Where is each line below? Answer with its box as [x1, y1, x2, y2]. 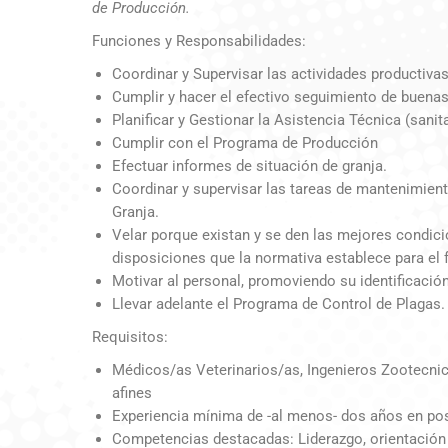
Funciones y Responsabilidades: [92, 32, 306, 51]
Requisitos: [92, 328, 168, 347]
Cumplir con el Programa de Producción [112, 134, 378, 153]
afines [112, 384, 152, 403]
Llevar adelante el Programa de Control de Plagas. [112, 295, 445, 314]
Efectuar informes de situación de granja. [112, 157, 387, 176]
